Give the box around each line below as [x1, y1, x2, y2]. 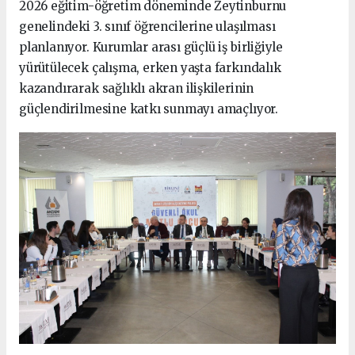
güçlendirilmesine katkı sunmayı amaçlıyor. [19, 101, 278, 117]
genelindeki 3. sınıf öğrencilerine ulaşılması [19, 19, 276, 35]
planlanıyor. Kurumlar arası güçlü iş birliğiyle [19, 40, 283, 55]
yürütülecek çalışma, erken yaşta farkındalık [19, 60, 281, 76]
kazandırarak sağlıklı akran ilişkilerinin [19, 81, 254, 97]
